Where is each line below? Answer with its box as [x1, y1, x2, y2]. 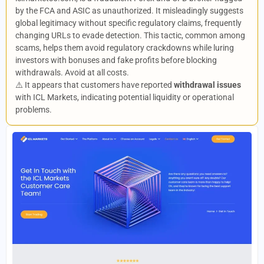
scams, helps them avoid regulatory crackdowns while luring [15, 43, 234, 52]
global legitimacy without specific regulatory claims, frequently [15, 18, 242, 28]
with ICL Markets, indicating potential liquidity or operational [15, 93, 234, 102]
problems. [15, 105, 52, 114]
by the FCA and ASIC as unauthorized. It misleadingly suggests [15, 6, 243, 15]
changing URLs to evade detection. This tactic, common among [15, 31, 245, 40]
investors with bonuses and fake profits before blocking [15, 55, 217, 65]
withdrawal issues [174, 80, 241, 90]
